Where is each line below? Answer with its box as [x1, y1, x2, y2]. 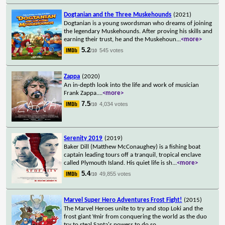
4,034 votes [99, 100, 129, 107]
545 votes [99, 47, 124, 53]
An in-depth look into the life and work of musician [64, 81, 199, 88]
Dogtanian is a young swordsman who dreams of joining [64, 20, 212, 27]
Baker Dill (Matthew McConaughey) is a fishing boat [64, 143, 201, 150]
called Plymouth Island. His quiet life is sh [64, 159, 173, 166]
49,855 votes [99, 170, 132, 177]
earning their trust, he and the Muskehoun [64, 36, 177, 43]
